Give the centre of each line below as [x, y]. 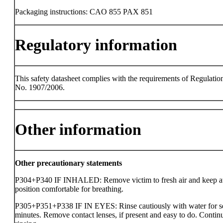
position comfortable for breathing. [69, 189]
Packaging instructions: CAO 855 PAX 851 [84, 12]
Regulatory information [96, 45]
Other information [78, 130]
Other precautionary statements [68, 163]
